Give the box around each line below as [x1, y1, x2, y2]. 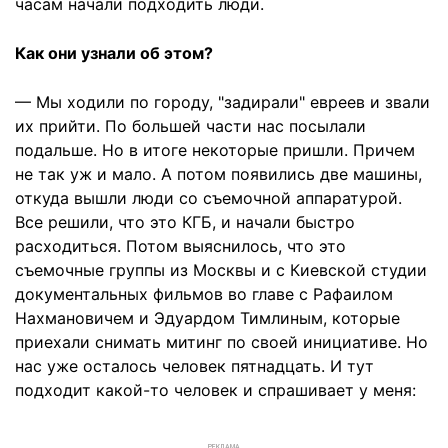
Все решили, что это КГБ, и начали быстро [15, 212, 355, 233]
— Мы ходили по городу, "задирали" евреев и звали [15, 92, 430, 113]
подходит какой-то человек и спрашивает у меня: [15, 380, 416, 401]
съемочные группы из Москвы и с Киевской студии [15, 260, 427, 281]
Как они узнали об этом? [15, 43, 213, 64]
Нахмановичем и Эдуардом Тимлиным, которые [15, 308, 400, 329]
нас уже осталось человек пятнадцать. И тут [15, 356, 374, 377]
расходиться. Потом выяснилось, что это [15, 236, 346, 257]
